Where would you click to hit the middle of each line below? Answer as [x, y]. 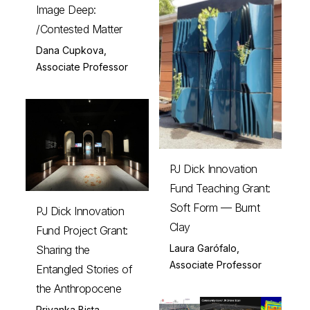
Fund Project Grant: [82, 230]
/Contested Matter [79, 29]
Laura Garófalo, [204, 248]
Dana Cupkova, [72, 50]
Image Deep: [66, 9]
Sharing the [63, 249]
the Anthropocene [79, 288]
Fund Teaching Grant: [220, 189]
